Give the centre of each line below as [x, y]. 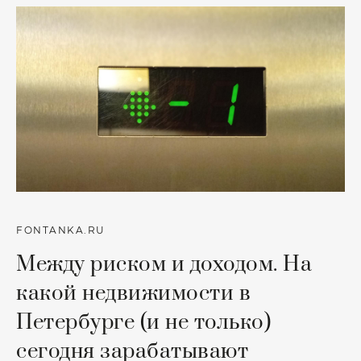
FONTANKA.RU [61, 230]
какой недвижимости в [133, 293]
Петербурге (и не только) [143, 322]
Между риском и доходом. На [164, 264]
